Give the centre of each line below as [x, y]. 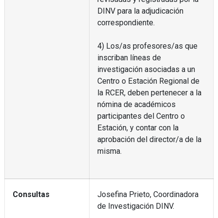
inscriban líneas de [129, 57]
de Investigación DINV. [136, 206]
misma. [109, 151]
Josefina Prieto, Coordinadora [148, 194]
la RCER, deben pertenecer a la [149, 92]
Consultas [31, 194]
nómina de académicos [136, 104]
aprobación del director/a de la [149, 139]
